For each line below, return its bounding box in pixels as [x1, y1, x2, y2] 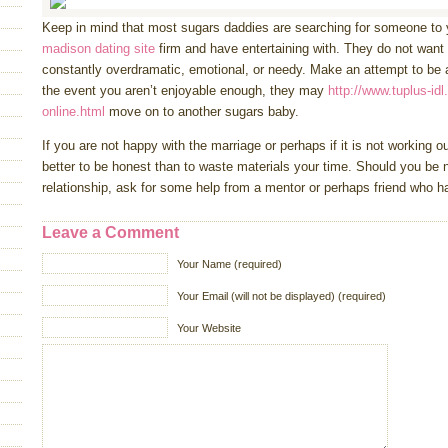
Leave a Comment [42, 224, 179, 241]
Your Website [177, 322, 241, 334]
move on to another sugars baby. [105, 104, 299, 119]
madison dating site [42, 41, 155, 56]
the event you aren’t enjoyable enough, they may [42, 83, 328, 98]
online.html [42, 104, 105, 119]
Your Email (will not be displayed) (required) [177, 290, 386, 302]
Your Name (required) [177, 258, 282, 270]
